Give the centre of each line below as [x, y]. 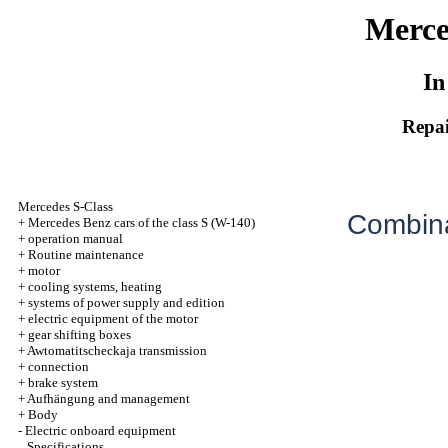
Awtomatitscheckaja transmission [117, 350]
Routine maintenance [86, 254]
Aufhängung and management [108, 398]
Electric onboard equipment [100, 430]
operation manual [75, 238]
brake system [63, 382]
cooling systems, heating [95, 286]
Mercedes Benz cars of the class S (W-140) [141, 222]
